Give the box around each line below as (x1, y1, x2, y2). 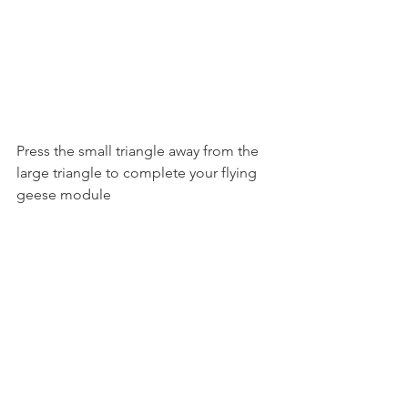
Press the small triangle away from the (16, 142, 262, 160)
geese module (16, 186, 111, 204)
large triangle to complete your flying (16, 164, 257, 182)
